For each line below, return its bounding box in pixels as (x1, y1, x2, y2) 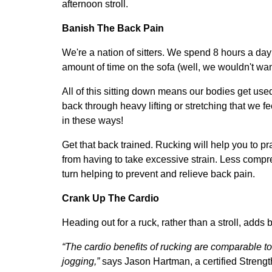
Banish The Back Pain (62, 22, 164, 33)
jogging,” (62, 256, 100, 267)
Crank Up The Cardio (62, 192, 159, 203)
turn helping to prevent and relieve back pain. (62, 168, 255, 179)
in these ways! (62, 115, 123, 126)
